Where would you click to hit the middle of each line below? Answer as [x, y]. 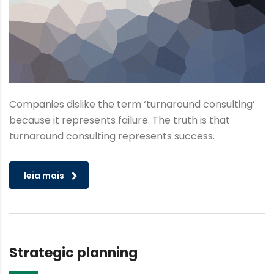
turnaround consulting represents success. [112, 136]
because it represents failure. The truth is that [120, 120]
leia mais [44, 176]
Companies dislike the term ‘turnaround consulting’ [132, 105]
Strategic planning [73, 253]
